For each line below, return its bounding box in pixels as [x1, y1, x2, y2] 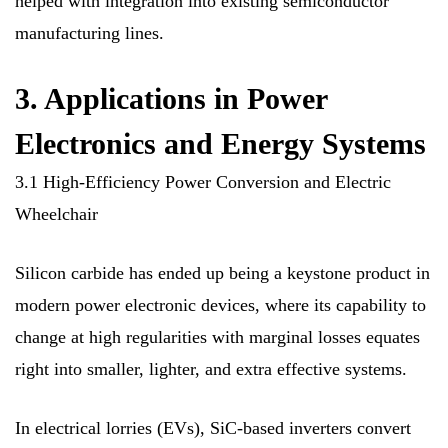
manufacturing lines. [15, 22, 164, 43]
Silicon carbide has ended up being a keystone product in [15, 262, 430, 283]
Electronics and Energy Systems [15, 126, 426, 160]
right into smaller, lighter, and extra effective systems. [15, 358, 407, 379]
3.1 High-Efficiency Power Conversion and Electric [15, 171, 391, 192]
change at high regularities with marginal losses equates [15, 326, 420, 347]
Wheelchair [15, 203, 98, 224]
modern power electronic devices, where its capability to [15, 294, 426, 315]
